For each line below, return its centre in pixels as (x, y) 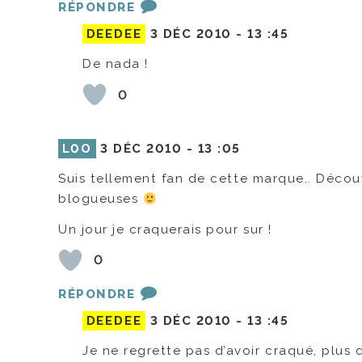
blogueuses (101, 199)
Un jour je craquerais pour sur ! (165, 229)
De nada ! (116, 64)
